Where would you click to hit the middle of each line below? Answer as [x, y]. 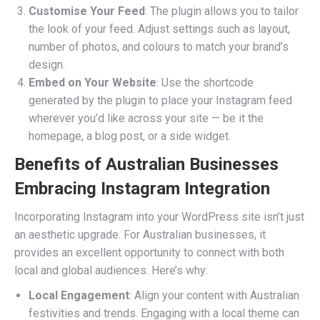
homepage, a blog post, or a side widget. [130, 136]
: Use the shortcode [205, 82]
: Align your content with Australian [214, 295]
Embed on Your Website [92, 82]
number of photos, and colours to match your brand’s [159, 47]
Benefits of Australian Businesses [146, 164]
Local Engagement [79, 295]
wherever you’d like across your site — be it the [146, 118]
